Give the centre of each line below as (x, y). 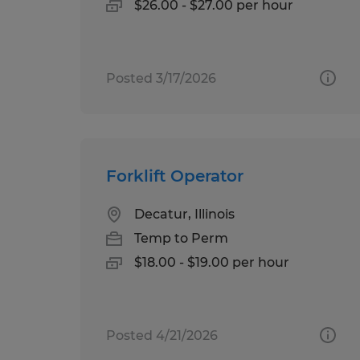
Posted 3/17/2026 (161, 78)
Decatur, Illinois (184, 214)
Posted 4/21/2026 (162, 335)
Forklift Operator (175, 176)
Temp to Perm (181, 238)
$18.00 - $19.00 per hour (212, 262)
